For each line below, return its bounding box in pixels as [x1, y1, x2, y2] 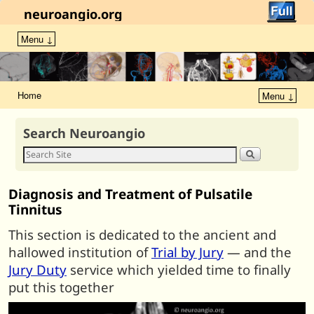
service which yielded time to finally [67, 260, 291, 278]
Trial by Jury [151, 243, 224, 261]
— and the [224, 243, 292, 261]
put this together [8, 278, 114, 296]
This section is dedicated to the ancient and [8, 225, 276, 243]
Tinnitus [8, 200, 62, 219]
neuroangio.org [24, 6, 123, 22]
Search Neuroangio [23, 124, 146, 142]
